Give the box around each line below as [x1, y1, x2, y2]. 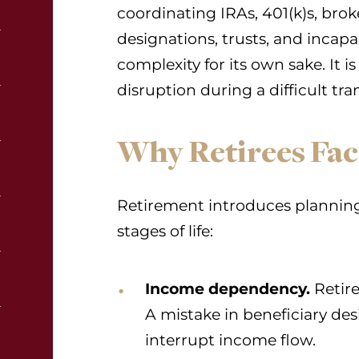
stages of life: [117, 222, 213, 240]
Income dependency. [145, 280, 310, 298]
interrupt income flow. [145, 331, 316, 349]
